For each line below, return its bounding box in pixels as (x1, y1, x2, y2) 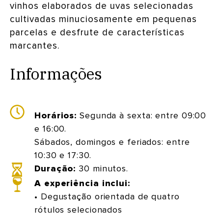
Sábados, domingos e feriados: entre (34, 138, 190, 147)
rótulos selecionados (34, 206, 122, 215)
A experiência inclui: (34, 179, 130, 188)
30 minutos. (76, 165, 129, 173)
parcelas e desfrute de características (10, 28, 185, 37)
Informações (10, 63, 102, 84)
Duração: (34, 165, 76, 173)
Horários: (34, 111, 77, 120)
